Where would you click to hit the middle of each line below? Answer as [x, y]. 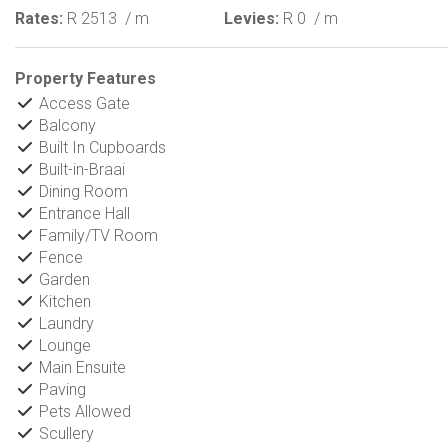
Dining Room [81, 191]
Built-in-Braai [80, 169]
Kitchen [63, 301]
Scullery [64, 433]
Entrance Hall [82, 213]
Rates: [39, 18]
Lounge [63, 345]
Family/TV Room [96, 235]
